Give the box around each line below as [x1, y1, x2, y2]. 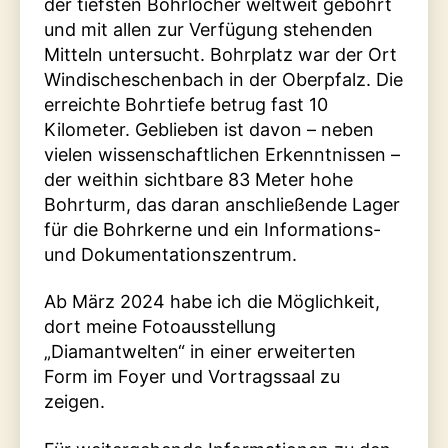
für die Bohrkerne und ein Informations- [44, 218, 381, 240]
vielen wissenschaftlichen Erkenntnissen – [44, 143, 400, 165]
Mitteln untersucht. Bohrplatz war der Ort [44, 43, 397, 65]
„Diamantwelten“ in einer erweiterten [44, 341, 356, 363]
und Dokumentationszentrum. [44, 243, 297, 265]
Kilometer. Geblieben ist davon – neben [44, 118, 374, 140]
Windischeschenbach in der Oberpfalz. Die [44, 68, 403, 90]
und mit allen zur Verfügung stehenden [44, 18, 373, 40]
